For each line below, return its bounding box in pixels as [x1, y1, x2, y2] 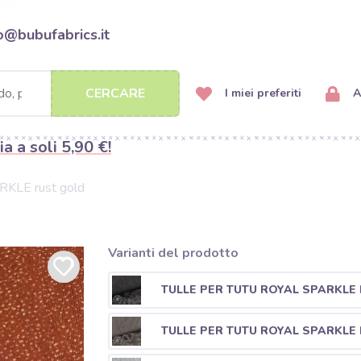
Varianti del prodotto [107, 244, 239, 262]
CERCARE [85, 85, 145, 102]
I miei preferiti [222, 85, 301, 101]
